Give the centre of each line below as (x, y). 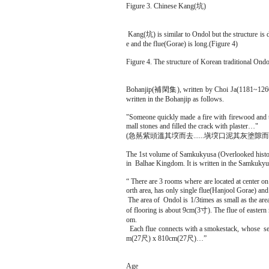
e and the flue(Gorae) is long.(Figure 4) (182, 44)
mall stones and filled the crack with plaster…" (192, 126)
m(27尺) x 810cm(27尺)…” (166, 238)
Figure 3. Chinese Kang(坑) (166, 6)
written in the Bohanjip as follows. (175, 99)
